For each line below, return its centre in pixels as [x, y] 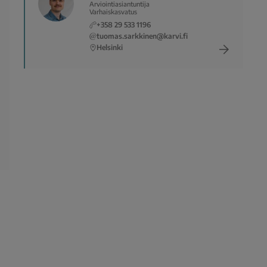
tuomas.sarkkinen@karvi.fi [142, 36]
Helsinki [110, 48]
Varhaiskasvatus [113, 12]
